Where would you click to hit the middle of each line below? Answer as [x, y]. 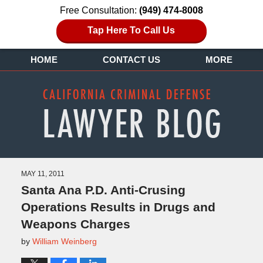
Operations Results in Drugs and [118, 207]
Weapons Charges [75, 224]
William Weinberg [64, 241]
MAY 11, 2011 [43, 173]
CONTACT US [131, 60]
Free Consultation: [100, 10]
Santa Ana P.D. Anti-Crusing [103, 190]
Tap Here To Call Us [131, 30]
